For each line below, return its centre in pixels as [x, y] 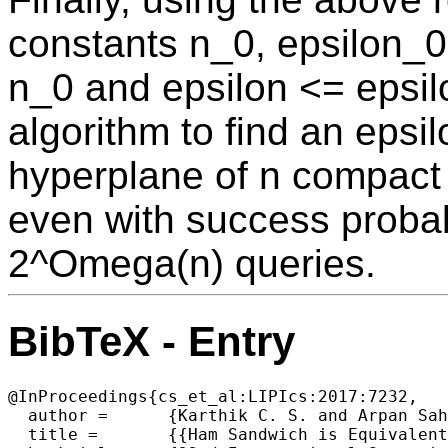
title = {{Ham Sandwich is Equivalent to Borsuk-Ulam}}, [53, 434]
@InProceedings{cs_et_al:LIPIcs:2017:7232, [213, 396]
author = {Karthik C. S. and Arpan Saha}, [58, 415]
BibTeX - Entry [151, 341]
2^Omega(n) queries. [192, 264]
